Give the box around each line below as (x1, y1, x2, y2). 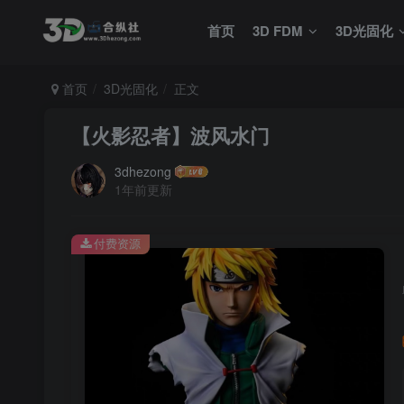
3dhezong (114, 162, 171, 180)
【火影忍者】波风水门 (70, 121, 270, 150)
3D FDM (252, 21, 303, 41)
